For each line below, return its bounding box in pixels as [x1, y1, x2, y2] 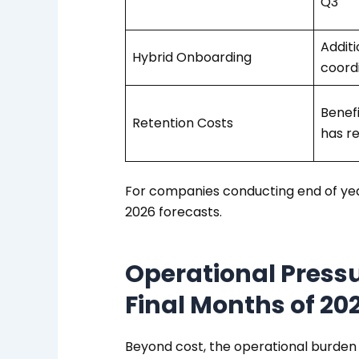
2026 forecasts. [124, 202, 222, 221]
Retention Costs [131, 113, 233, 132]
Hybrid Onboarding [131, 47, 252, 67]
